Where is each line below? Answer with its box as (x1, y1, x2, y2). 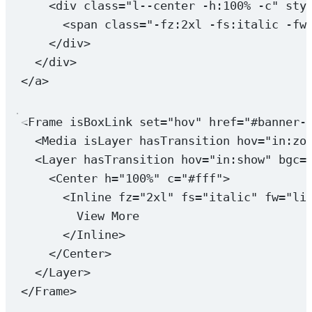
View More (76, 208, 139, 223)
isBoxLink (69, 114, 132, 129)
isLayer (83, 133, 132, 148)
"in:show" (208, 152, 272, 166)
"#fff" (180, 171, 223, 185)
